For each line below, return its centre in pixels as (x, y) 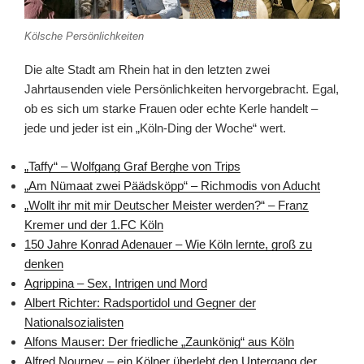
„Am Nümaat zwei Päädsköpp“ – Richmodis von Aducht (172, 185)
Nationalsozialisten (74, 322)
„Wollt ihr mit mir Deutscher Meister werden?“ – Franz (167, 205)
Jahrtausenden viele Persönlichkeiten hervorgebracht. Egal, (182, 89)
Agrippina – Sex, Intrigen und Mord (116, 283)
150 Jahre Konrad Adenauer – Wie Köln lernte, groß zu (168, 244)
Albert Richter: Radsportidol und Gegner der (140, 302)
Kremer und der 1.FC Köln (94, 224)
